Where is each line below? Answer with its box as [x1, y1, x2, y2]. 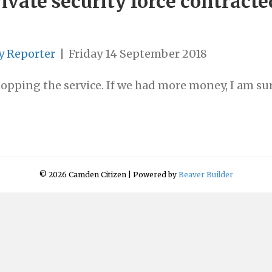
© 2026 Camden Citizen [39, 170, 126, 180]
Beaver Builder [178, 170, 233, 180]
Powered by [132, 170, 178, 180]
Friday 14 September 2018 [69, 47, 207, 61]
